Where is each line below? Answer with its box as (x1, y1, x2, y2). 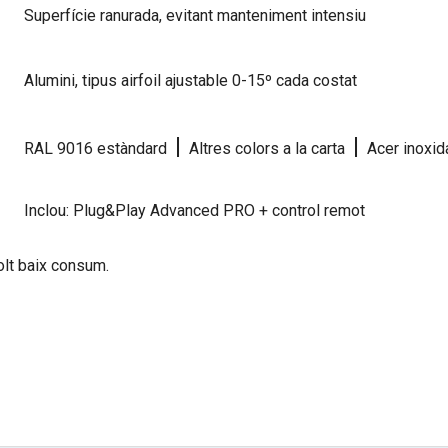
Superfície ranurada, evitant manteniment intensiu (24, 6, 366, 26)
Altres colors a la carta (181, 139, 353, 159)
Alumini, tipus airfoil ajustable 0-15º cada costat (24, 71, 357, 91)
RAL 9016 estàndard (24, 139, 175, 159)
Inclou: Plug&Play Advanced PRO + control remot (24, 201, 365, 221)
